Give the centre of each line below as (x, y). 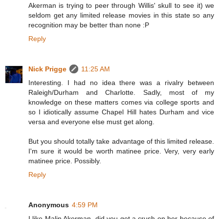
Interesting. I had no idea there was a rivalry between (121, 83)
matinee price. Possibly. (65, 161)
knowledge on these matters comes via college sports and (121, 102)
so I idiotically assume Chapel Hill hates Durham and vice (121, 112)
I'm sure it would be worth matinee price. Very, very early (121, 151)
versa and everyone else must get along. (91, 122)
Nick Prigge (47, 69)
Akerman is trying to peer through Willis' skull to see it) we (121, 6)
